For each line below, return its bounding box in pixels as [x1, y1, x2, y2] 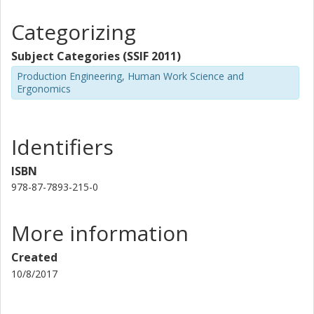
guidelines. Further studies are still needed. [11, 6, 221, 22]
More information [11, 218, 189, 247]
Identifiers [11, 132, 114, 161]
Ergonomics [17, 82, 71, 95]
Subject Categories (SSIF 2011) [11, 48, 181, 64]
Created [11, 249, 57, 265]
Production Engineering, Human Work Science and [17, 69, 244, 83]
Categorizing [11, 18, 136, 46]
